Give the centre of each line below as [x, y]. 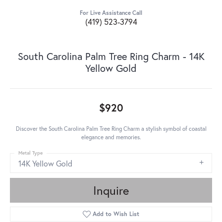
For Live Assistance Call [111, 13]
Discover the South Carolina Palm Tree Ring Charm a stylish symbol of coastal [111, 129]
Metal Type [30, 153]
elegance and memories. [111, 137]
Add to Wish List [116, 214]
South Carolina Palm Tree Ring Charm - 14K [111, 56]
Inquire [111, 191]
